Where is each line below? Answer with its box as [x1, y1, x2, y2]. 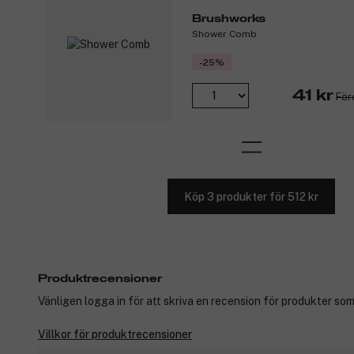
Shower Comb [192, 28, 257, 40]
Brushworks [192, 13, 265, 24]
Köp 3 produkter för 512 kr [184, 190, 318, 203]
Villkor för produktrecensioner [38, 328, 192, 341]
